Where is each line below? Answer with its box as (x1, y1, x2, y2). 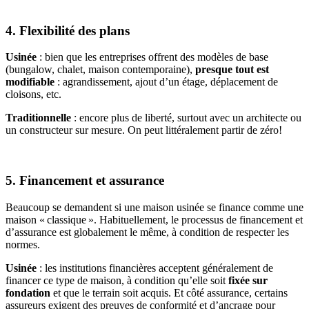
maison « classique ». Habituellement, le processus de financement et (6, 213, 303, 226)
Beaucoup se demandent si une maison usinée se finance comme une (6, 201, 303, 213)
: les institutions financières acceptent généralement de (37, 261, 273, 274)
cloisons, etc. (6, 88, 61, 101)
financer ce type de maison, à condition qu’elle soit (6, 274, 228, 286)
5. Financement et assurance (6, 173, 164, 188)
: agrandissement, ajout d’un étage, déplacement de (54, 76, 278, 88)
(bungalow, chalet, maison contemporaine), (6, 63, 195, 76)
